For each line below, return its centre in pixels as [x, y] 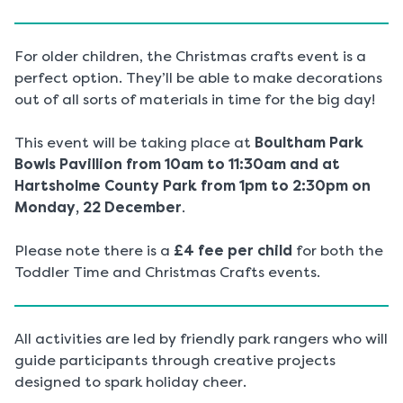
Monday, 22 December [98, 208]
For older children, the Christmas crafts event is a [190, 57]
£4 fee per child [233, 251]
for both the [338, 251]
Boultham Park [309, 143]
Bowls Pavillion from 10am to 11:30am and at [177, 165]
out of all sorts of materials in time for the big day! [195, 100]
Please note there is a [94, 251]
